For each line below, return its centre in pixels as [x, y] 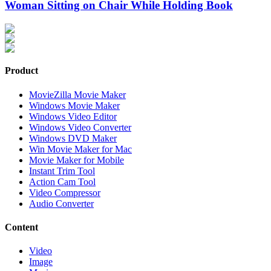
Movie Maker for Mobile [77, 160]
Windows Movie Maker [74, 105]
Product [21, 71]
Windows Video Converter [80, 127]
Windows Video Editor [73, 116]
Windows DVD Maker [73, 138]
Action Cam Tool [62, 181]
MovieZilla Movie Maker [77, 94]
